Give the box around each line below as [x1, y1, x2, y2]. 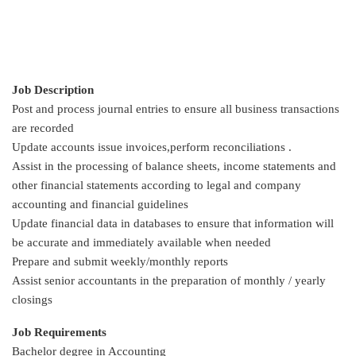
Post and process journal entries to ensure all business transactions [12, 102, 339, 115]
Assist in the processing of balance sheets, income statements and [12, 159, 336, 172]
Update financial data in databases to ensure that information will [12, 216, 334, 230]
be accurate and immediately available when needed [12, 235, 271, 249]
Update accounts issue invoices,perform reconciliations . [12, 140, 292, 153]
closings [12, 292, 52, 306]
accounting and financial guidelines [12, 197, 188, 211]
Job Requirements [12, 325, 106, 339]
